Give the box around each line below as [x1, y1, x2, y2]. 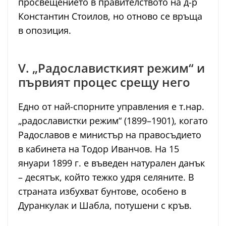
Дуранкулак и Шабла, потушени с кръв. [18, 199, 192, 212]
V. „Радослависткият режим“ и [18, 60, 205, 77]
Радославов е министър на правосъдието [18, 129, 201, 141]
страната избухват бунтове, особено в [18, 185, 186, 198]
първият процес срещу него [18, 74, 190, 91]
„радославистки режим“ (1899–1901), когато [18, 115, 208, 127]
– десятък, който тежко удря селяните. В [18, 171, 194, 184]
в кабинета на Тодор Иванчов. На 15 [18, 143, 179, 155]
